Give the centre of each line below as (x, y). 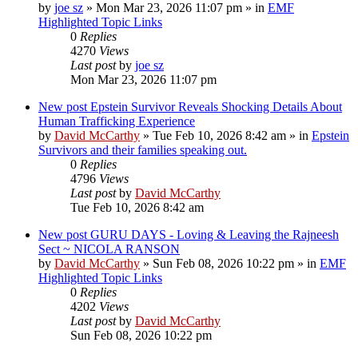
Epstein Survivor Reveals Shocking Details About (216, 106)
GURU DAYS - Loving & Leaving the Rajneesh (215, 234)
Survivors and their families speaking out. (143, 149)
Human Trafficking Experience (117, 121)
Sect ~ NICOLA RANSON (109, 249)
